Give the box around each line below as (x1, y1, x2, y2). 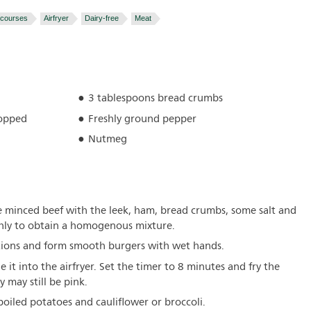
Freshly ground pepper (88, 110, 197, 128)
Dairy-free (85, 14, 119, 22)
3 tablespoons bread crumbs (88, 90, 224, 107)
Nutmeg (88, 131, 128, 148)
